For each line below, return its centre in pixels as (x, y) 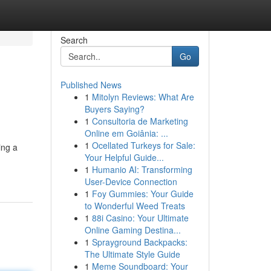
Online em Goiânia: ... (126, 133)
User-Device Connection (131, 181)
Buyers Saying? (114, 109)
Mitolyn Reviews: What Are (143, 97)
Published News (91, 85)
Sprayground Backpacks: (139, 242)
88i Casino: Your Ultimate (140, 218)
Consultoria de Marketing (140, 121)
